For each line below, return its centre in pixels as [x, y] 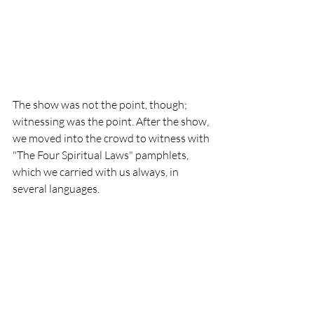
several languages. [56, 188]
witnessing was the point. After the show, [112, 121]
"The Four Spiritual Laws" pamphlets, [102, 155]
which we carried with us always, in [97, 171]
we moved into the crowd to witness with [112, 138]
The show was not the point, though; [101, 104]
